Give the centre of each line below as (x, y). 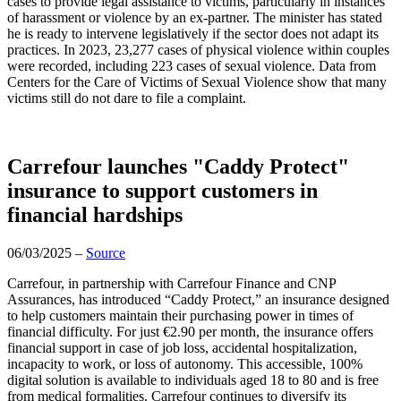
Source (106, 252)
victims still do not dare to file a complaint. (127, 98)
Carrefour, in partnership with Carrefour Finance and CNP (171, 283)
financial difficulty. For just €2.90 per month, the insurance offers (190, 331)
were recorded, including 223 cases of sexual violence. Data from (192, 65)
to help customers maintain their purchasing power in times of (180, 315)
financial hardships (95, 214)
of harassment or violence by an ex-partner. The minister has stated (195, 17)
